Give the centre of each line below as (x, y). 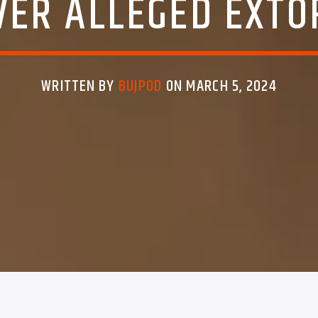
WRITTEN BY (80, 87)
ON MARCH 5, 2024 (219, 87)
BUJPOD (140, 87)
